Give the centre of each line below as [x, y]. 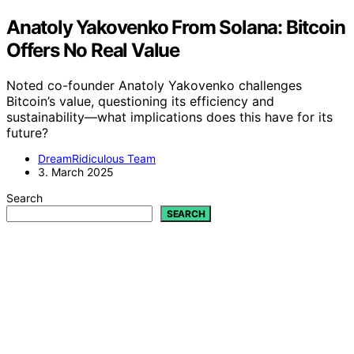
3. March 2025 [76, 171]
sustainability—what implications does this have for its [169, 117]
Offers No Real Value [93, 50]
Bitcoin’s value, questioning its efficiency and [140, 101]
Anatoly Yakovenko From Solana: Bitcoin [176, 27]
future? [27, 132]
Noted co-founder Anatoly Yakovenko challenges [154, 85]
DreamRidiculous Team [97, 158]
